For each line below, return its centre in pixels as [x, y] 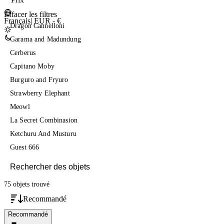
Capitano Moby [32, 66]
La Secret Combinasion [44, 120]
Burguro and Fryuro [39, 80]
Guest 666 [25, 147]
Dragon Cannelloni [37, 26]
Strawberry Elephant [40, 93]
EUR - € [46, 21]
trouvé [39, 184]
